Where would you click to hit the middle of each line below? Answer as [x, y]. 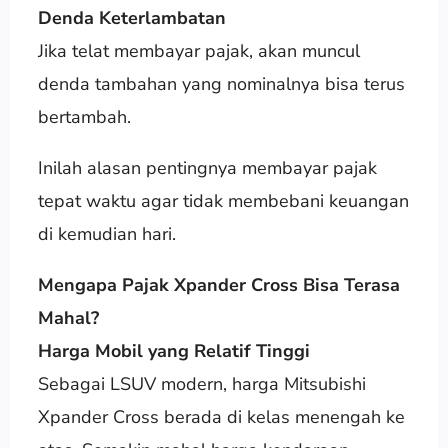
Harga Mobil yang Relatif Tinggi [173, 350]
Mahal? [68, 317]
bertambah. [84, 116]
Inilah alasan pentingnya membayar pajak [207, 167]
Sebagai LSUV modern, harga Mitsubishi [201, 383]
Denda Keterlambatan [131, 17]
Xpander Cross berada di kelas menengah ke [221, 416]
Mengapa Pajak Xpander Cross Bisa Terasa [218, 284]
